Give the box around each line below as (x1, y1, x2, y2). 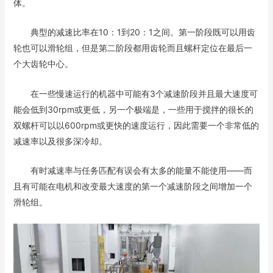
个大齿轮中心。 (13, 58, 73, 69)
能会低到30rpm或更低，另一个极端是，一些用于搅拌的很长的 (13, 104, 253, 115)
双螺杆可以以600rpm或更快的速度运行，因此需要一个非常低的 (13, 119, 259, 130)
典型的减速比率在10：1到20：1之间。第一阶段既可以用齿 (13, 27, 255, 38)
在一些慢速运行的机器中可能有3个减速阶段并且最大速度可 (13, 88, 258, 99)
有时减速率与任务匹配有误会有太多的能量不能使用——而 (13, 165, 252, 175)
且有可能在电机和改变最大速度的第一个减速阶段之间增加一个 (13, 180, 252, 191)
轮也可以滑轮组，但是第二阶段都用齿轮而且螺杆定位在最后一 (13, 43, 252, 54)
